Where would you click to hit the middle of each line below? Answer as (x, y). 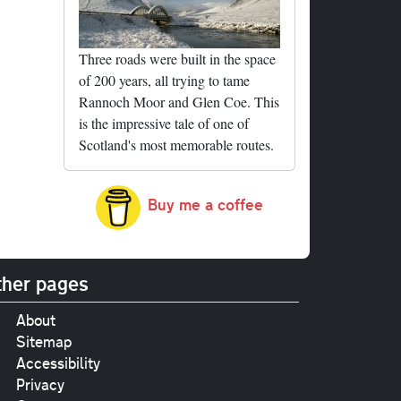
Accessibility (58, 363)
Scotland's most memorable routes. (176, 144)
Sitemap (43, 341)
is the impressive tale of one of (164, 123)
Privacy (40, 384)
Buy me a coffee (205, 205)
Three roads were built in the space (177, 58)
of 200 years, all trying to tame (164, 80)
